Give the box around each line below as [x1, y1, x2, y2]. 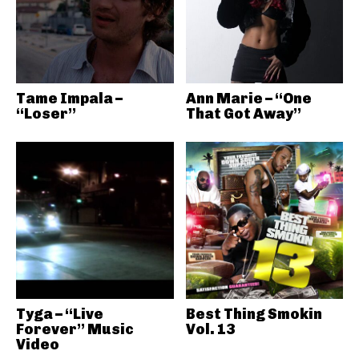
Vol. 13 [185, 321, 235, 338]
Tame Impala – [16, 89, 123, 107]
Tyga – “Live [16, 305, 103, 323]
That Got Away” [185, 104, 301, 123]
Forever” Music [16, 321, 134, 338]
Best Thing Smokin [185, 305, 322, 323]
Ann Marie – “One [185, 89, 312, 107]
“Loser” [16, 104, 76, 123]
